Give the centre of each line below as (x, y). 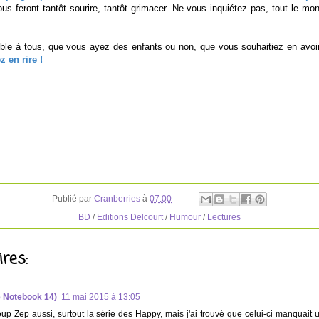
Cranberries (117, 198)
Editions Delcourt (130, 217)
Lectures (224, 217)
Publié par (73, 198)
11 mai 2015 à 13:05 (101, 297)
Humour (185, 217)
